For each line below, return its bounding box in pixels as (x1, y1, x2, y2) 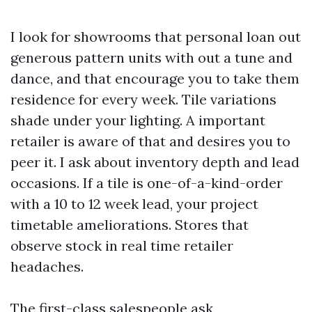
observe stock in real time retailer (10, 237, 233, 254)
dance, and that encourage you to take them (10, 70, 299, 87)
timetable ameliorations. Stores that (10, 216, 249, 233)
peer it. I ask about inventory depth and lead (10, 153, 299, 171)
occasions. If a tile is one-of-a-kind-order (10, 174, 283, 192)
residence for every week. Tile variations (10, 91, 276, 108)
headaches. (10, 258, 84, 275)
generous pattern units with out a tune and (10, 49, 292, 66)
